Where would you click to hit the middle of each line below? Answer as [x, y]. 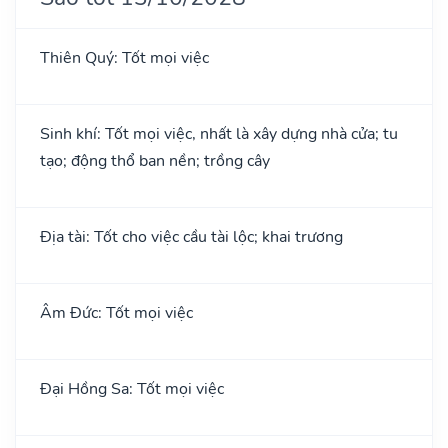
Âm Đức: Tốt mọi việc [116, 312]
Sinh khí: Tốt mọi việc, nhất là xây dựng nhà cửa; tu [219, 133]
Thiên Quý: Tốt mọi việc [124, 57]
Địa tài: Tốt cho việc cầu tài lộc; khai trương [191, 236]
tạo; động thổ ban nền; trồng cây [155, 160]
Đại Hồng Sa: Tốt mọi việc [132, 388]
